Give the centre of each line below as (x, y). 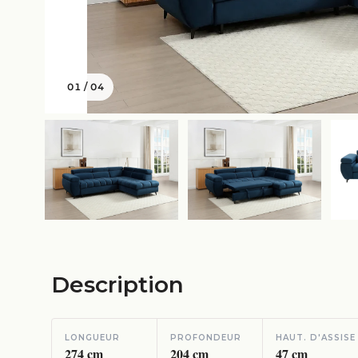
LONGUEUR (92, 338)
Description (117, 285)
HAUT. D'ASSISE (316, 338)
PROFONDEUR (206, 338)
